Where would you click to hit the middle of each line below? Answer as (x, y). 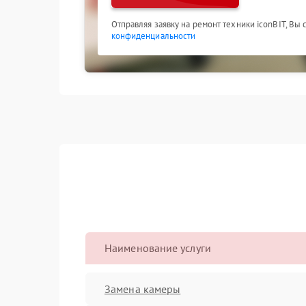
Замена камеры (143, 289)
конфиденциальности (153, 36)
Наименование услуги (158, 248)
